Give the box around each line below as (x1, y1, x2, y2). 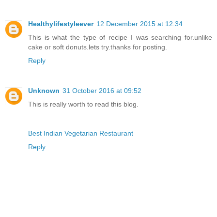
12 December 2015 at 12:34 (96, 20, 183, 28)
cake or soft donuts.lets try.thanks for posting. (28, 43, 167, 51)
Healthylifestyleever (28, 20, 93, 28)
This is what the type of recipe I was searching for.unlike (28, 33, 212, 42)
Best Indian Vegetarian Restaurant (28, 129, 133, 138)
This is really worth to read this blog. (28, 100, 139, 108)
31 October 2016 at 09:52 (62, 87, 141, 95)
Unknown (28, 87, 60, 95)
